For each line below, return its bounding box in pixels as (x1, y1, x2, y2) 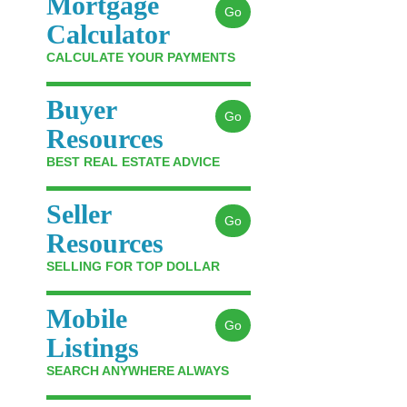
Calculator (46, 19, 170, 49)
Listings (46, 333, 139, 362)
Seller (46, 199, 111, 229)
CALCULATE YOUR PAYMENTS (46, 50, 235, 65)
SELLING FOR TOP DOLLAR (46, 259, 220, 273)
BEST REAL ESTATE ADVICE (46, 154, 220, 169)
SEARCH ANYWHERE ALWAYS (46, 363, 229, 378)
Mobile (46, 303, 127, 333)
